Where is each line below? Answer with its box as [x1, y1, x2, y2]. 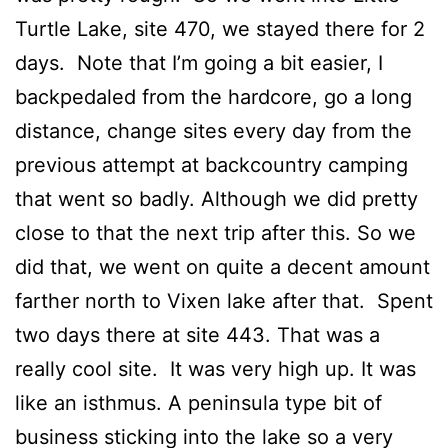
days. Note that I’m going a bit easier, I [15, 51, 383, 76]
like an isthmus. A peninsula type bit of [15, 391, 382, 416]
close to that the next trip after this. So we [15, 221, 416, 246]
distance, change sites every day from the [15, 119, 412, 144]
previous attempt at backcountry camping [15, 153, 408, 178]
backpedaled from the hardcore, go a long [15, 85, 412, 110]
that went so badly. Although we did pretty [15, 187, 418, 212]
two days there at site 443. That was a [15, 323, 380, 348]
